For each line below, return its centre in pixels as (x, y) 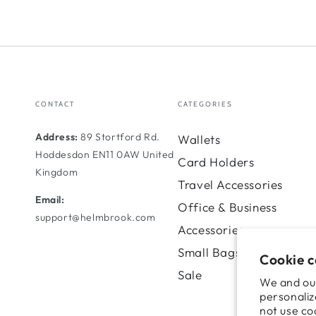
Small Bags (209, 252)
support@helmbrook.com (96, 217)
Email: (50, 199)
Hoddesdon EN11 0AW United (105, 154)
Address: (58, 136)
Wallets (199, 139)
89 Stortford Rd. (121, 136)
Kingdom (57, 172)
